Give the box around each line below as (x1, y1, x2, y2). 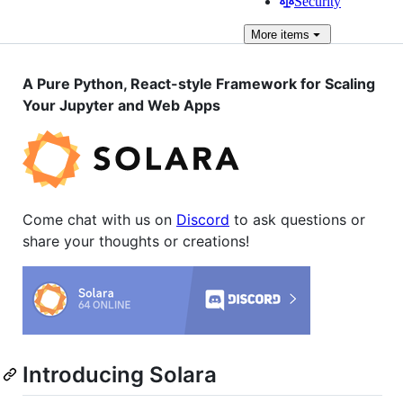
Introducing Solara (22, 362, 217, 388)
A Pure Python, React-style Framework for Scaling (22, 75, 375, 93)
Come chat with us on (22, 210, 176, 228)
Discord (176, 210, 229, 228)
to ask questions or (229, 210, 365, 228)
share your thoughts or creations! (22, 232, 249, 250)
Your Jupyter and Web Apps (22, 96, 220, 114)
